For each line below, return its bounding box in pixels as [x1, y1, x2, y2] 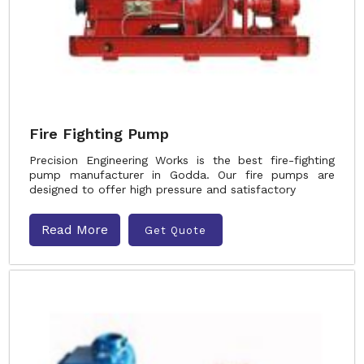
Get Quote [145, 223, 206, 236]
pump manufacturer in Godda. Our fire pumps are [29, 168, 335, 181]
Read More [41, 222, 108, 237]
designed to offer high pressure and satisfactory [29, 183, 296, 196]
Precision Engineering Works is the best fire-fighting [29, 154, 335, 167]
